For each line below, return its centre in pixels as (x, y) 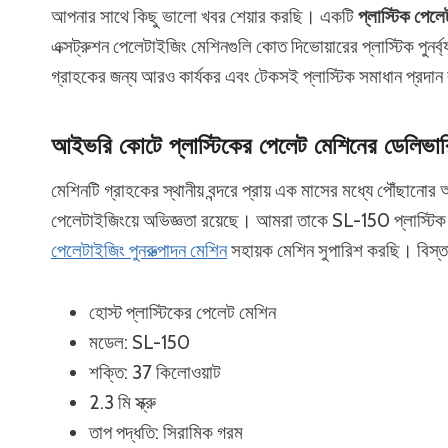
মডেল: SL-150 (139, 342)
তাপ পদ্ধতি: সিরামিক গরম (166, 432)
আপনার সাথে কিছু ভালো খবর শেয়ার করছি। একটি (204, 16)
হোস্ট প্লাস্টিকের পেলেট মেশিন (182, 312)
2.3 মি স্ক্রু (122, 402)
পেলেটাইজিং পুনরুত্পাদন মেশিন (139, 250)
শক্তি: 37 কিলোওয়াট (155, 372)
